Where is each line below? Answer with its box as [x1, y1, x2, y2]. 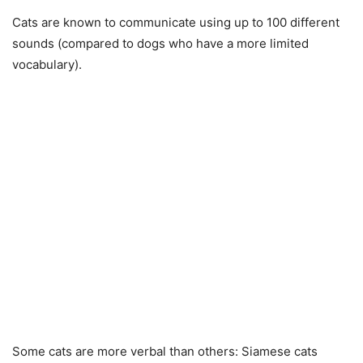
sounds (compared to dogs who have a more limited [12, 35, 309, 51]
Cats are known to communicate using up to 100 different [12, 14, 340, 30]
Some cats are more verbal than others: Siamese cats [12, 343, 318, 359]
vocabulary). [12, 56, 82, 72]
